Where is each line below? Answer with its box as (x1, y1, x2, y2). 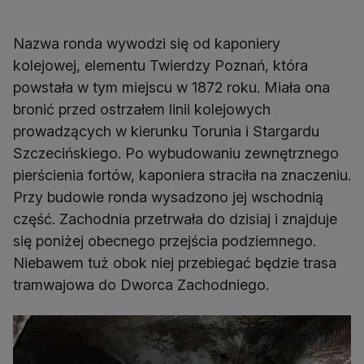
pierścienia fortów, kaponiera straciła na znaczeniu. (13, 167, 351, 184)
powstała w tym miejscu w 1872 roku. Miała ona (13, 79, 330, 97)
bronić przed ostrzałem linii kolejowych (13, 101, 271, 119)
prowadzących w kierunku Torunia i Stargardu (13, 123, 319, 141)
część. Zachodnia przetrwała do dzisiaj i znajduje (13, 210, 337, 228)
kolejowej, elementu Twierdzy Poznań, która (13, 57, 308, 75)
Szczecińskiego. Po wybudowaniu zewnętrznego (13, 145, 339, 162)
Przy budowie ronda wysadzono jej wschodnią (13, 188, 323, 206)
